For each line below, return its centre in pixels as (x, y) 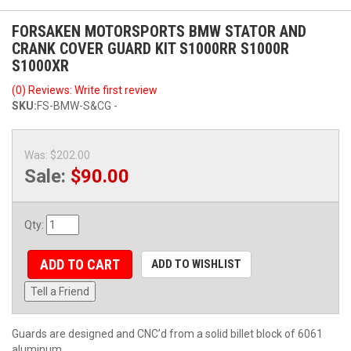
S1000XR (40, 65)
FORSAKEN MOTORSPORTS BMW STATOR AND (159, 31)
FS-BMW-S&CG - (77, 105)
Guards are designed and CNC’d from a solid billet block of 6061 (167, 334)
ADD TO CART (80, 264)
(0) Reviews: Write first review (85, 90)
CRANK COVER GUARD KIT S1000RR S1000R (150, 48)
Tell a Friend (60, 292)
